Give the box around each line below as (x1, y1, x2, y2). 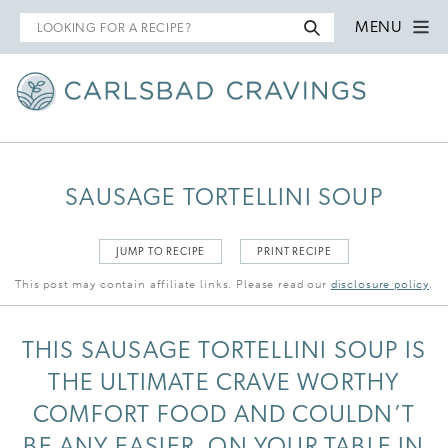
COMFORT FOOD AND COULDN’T (32, 403, 415, 428)
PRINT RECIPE (257, 246, 332, 258)
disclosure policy (330, 277, 430, 291)
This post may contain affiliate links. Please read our (14, 277, 331, 291)
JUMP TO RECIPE (116, 246, 206, 258)
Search (19, 14, 73, 31)
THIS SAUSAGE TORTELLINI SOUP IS (21, 339, 427, 364)
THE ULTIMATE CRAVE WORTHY (48, 371, 400, 396)
